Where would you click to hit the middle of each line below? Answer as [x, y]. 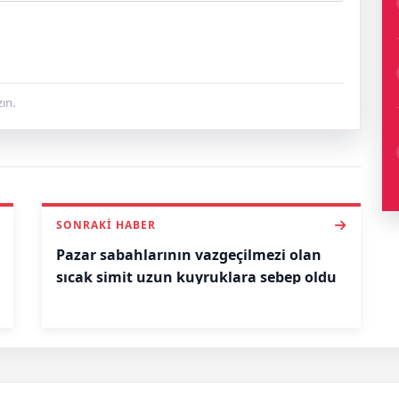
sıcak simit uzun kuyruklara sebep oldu [196, 277]
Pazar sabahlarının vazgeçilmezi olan [189, 255]
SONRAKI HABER [106, 225]
